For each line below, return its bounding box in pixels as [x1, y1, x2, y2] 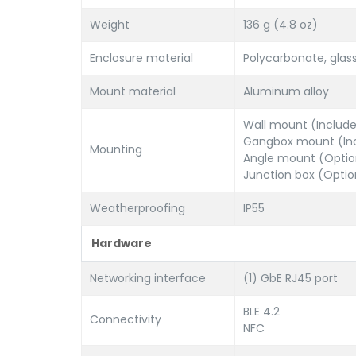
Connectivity [90, 311, 161, 327]
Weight [90, 17, 130, 33]
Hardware [91, 235, 152, 251]
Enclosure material [90, 50, 193, 66]
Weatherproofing [90, 200, 185, 216]
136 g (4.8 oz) [243, 17, 318, 33]
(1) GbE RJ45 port [243, 270, 338, 286]
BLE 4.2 [243, 304, 280, 319]
